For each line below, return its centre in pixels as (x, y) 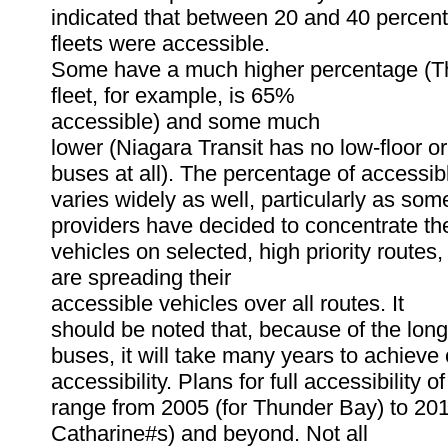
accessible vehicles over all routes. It (227, 304)
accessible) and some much (185, 122)
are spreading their (141, 278)
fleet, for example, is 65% (173, 96)
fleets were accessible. (160, 44)
